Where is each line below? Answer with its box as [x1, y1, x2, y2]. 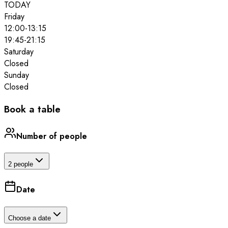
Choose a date [8, 214, 51, 222]
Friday [4, 10, 24, 22]
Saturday [4, 45, 34, 58]
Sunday [4, 69, 29, 81]
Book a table [4, 102, 61, 116]
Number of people [16, 130, 87, 142]
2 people [8, 160, 33, 168]
